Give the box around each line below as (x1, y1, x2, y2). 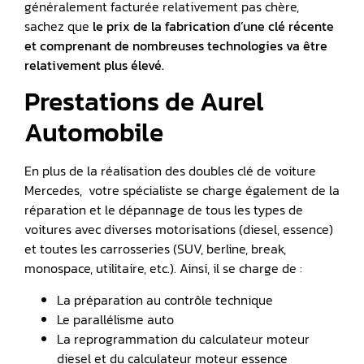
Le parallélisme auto (57, 309, 174, 329)
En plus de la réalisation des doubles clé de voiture (24, 161, 316, 181)
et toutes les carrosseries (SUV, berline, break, (24, 239, 286, 259)
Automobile (24, 113, 163, 153)
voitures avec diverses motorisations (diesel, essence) (24, 219, 333, 240)
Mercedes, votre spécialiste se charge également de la (24, 180, 340, 201)
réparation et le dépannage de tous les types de (24, 200, 303, 220)
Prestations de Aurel (24, 82, 264, 122)
